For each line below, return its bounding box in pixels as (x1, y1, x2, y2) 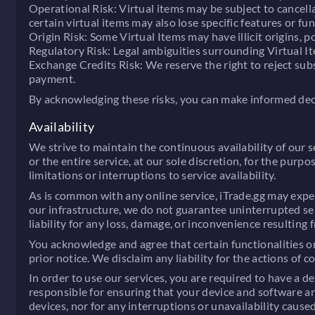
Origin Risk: (28, 30, 88, 44)
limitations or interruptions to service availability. (28, 168, 276, 182)
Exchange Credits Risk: (28, 58, 143, 72)
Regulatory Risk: (28, 44, 111, 58)
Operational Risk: (28, 1, 117, 15)
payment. (28, 72, 76, 86)
